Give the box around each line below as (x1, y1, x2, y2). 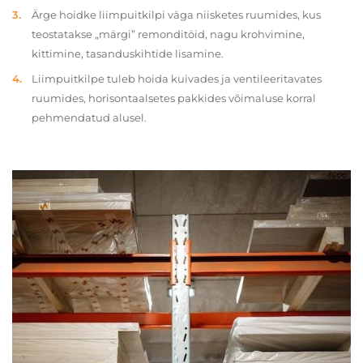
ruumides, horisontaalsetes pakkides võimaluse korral (32, 92, 316, 105)
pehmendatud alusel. (32, 111, 147, 124)
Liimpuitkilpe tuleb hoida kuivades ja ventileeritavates (32, 72, 322, 85)
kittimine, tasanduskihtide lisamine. (32, 47, 224, 60)
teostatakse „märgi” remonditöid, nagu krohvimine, (32, 28, 305, 41)
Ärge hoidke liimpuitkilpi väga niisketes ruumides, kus (32, 8, 321, 21)
